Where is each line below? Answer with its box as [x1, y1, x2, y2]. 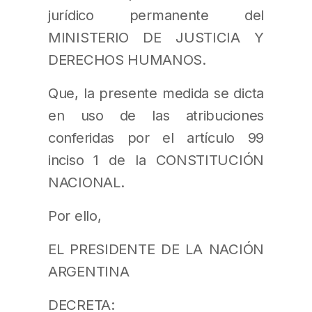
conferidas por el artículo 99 [48, 128, 264, 146]
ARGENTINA [48, 263, 130, 281]
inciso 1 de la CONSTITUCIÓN [48, 150, 264, 169]
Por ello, [48, 206, 102, 224]
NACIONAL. [48, 173, 125, 191]
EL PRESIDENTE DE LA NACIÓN [48, 240, 264, 258]
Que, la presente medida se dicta [48, 84, 264, 102]
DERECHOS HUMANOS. [48, 50, 206, 68]
